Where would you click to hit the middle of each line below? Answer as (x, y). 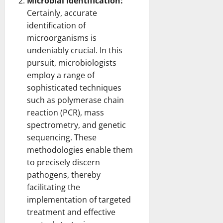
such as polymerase (65, 100)
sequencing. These (62, 137)
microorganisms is (62, 38)
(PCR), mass (81, 112)
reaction (43, 112)
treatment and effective (71, 212)
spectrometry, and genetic (76, 125)
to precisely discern (63, 162)
